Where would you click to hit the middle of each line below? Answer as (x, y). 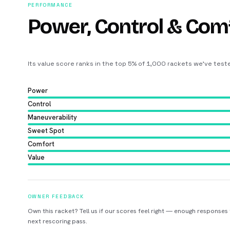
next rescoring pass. (57, 221)
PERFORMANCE (50, 5)
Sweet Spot (46, 130)
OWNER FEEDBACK (56, 196)
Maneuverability (52, 117)
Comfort (41, 144)
